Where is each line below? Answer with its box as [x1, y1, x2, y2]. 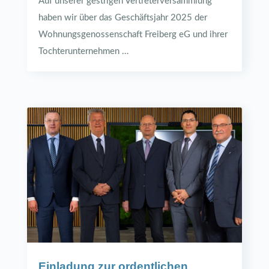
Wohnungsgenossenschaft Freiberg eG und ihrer [38, 30, 228, 40]
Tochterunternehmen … [38, 47, 128, 56]
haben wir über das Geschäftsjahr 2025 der [38, 13, 207, 23]
